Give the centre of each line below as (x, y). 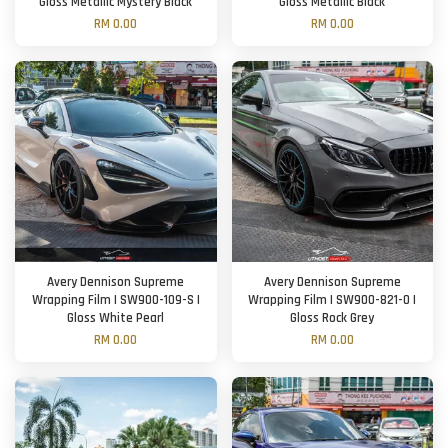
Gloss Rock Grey (332, 318)
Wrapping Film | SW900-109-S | (115, 300)
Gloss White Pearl (116, 318)
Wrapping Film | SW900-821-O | (332, 300)
